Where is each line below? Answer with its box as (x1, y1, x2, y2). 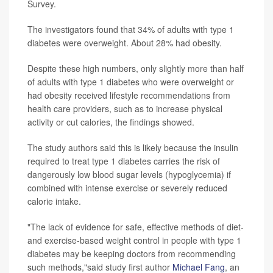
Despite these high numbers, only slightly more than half (27, 62, 244, 75)
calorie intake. (27, 195, 81, 208)
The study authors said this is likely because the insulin (27, 141, 238, 154)
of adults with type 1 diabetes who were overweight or (27, 76, 234, 88)
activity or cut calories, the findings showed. (27, 116, 194, 129)
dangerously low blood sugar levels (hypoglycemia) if (27, 168, 231, 181)
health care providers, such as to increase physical (27, 102, 222, 115)
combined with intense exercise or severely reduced (27, 182, 227, 194)
